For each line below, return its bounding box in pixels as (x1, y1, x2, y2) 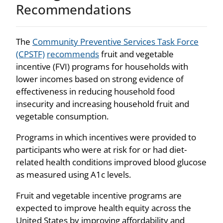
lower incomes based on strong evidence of (16, 73, 184, 85)
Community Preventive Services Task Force (32, 35, 199, 47)
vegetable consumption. (16, 110, 109, 122)
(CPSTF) (16, 48, 45, 60)
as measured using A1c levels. (16, 168, 131, 180)
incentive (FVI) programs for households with (16, 60, 188, 72)
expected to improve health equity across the (16, 202, 191, 214)
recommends (47, 48, 99, 60)
